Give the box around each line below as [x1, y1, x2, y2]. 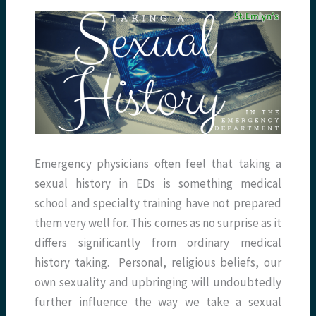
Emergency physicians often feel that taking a [35, 156, 281, 172]
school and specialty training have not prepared [35, 195, 281, 212]
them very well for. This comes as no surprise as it [35, 215, 281, 231]
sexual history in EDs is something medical [35, 176, 281, 192]
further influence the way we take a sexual [35, 294, 281, 310]
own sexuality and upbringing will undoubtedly [35, 274, 281, 291]
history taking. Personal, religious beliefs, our [35, 255, 281, 271]
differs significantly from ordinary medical [35, 235, 281, 251]
